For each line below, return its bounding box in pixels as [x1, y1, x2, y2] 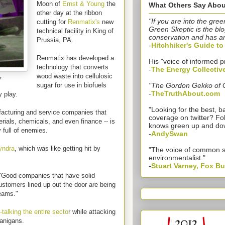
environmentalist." [149, 154, 205, 162]
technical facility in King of [37, 27, 114, 35]
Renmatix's [68, 18, 100, 26]
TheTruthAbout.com [151, 89, 220, 98]
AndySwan [151, 130, 188, 138]
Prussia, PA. [37, 36, 73, 44]
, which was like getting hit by [15, 145, 100, 152]
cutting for [37, 18, 68, 26]
